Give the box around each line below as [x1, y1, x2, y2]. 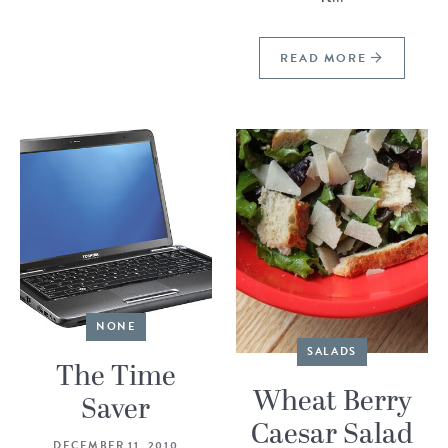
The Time [55, 355, 176, 398]
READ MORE [280, 49, 372, 68]
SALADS [307, 342, 358, 360]
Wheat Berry [252, 380, 412, 423]
